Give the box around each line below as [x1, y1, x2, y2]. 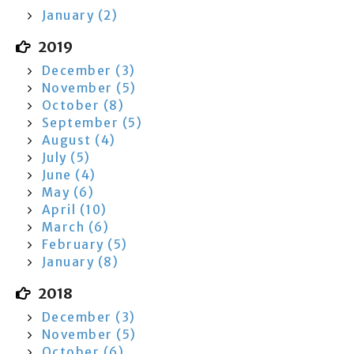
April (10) [41, 202, 107, 217]
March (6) [41, 220, 110, 235]
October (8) [41, 98, 125, 113]
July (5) [41, 150, 91, 165]
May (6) [41, 185, 95, 200]
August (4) [41, 133, 116, 148]
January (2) [41, 8, 119, 23]
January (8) [41, 254, 119, 269]
